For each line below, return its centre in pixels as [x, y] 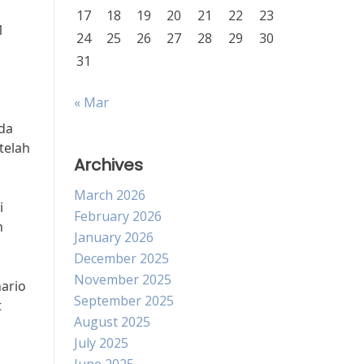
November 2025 [123, 279]
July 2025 [101, 343]
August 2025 [112, 322]
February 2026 [118, 216]
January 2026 [114, 237]
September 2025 [124, 301]
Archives [108, 165]
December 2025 [121, 258]
